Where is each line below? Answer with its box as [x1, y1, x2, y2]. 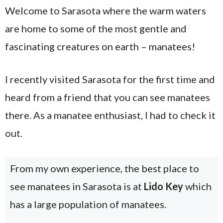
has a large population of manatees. [10, 198, 166, 210]
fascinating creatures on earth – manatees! [5, 40, 195, 52]
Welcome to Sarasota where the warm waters [5, 4, 206, 16]
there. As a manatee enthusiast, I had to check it [5, 109, 216, 121]
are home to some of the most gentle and [5, 22, 187, 34]
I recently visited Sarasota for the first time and [5, 73, 215, 85]
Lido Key [144, 180, 183, 192]
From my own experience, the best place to [10, 162, 199, 174]
